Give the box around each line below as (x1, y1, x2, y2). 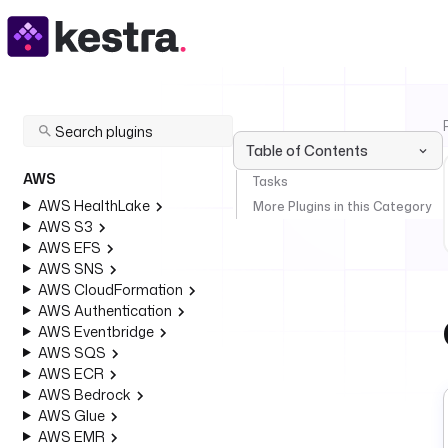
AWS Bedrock (37, 385, 131, 404)
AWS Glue (37, 406, 105, 425)
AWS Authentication (37, 301, 172, 320)
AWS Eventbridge (37, 322, 154, 341)
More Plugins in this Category (253, 197, 431, 215)
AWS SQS (37, 343, 106, 362)
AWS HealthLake (37, 196, 150, 215)
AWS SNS (37, 259, 104, 278)
